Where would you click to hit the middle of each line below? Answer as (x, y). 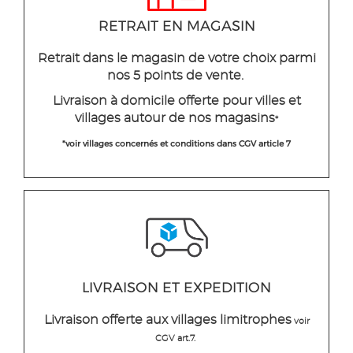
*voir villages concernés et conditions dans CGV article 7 (176, 144)
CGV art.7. (175, 339)
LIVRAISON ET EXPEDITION (176, 288)
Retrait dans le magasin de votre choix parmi (176, 59)
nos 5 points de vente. (176, 76)
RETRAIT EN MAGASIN (176, 26)
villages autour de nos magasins (175, 119)
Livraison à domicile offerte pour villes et (176, 101)
